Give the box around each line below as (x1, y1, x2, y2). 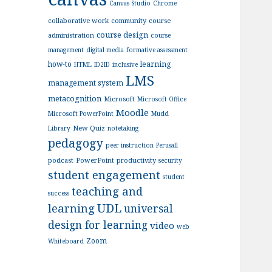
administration (48, 30, 95, 40)
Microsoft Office (137, 95, 187, 104)
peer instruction (106, 141, 154, 150)
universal (124, 201, 174, 216)
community (111, 16, 147, 25)
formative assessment (126, 46, 188, 55)
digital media (86, 46, 124, 55)
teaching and (72, 183, 143, 199)
